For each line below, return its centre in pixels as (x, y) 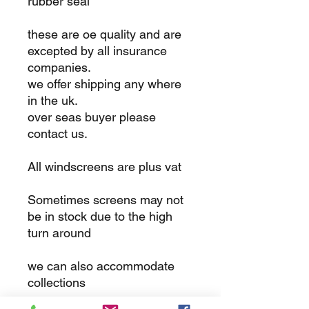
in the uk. (54, 100)
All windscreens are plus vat (106, 166)
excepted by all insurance (97, 50)
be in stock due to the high (100, 216)
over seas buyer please (92, 117)
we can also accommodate (101, 266)
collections (58, 282)
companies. (59, 67)
